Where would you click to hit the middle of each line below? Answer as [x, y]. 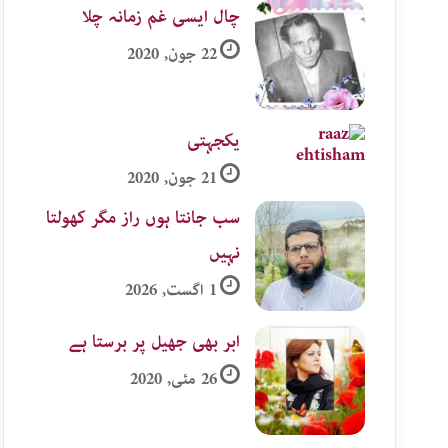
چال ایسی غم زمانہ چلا [161, 17]
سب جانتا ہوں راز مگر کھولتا [143, 218]
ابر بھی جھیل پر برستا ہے [154, 342]
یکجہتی [213, 141]
